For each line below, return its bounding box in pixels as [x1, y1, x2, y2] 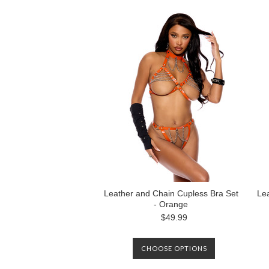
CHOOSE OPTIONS [141, 244, 207, 252]
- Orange [154, 199, 188, 209]
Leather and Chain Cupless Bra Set [103, 189, 238, 198]
